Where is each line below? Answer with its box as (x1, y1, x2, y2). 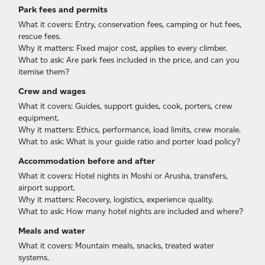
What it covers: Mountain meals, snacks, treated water (18, 240, 214, 250)
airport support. (18, 182, 75, 192)
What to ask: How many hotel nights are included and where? (18, 206, 243, 216)
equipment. (18, 112, 59, 122)
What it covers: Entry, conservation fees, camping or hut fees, (18, 19, 241, 29)
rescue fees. (18, 31, 61, 41)
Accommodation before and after (18, 155, 155, 166)
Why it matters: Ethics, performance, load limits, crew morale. (18, 124, 241, 134)
